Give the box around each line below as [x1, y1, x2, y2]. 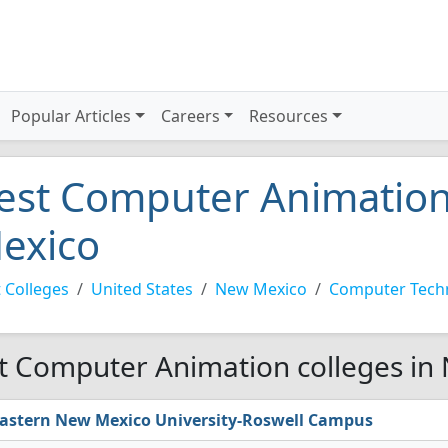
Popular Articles [11, 105, 132, 127]
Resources [249, 105, 329, 127]
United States [91, 278, 193, 300]
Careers [160, 105, 220, 127]
